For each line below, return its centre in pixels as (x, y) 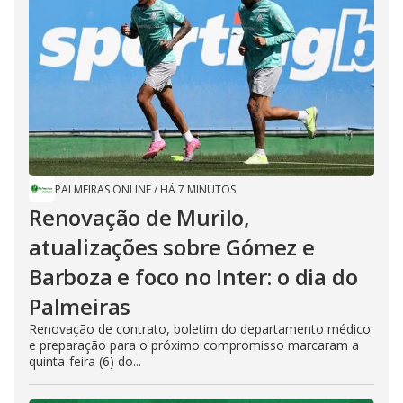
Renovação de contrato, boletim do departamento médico (200, 329)
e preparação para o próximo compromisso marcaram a (194, 345)
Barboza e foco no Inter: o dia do (193, 277)
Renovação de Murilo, (140, 217)
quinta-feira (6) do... (85, 361)
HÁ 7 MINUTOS (198, 189)
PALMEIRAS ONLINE (103, 189)
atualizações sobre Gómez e (172, 247)
